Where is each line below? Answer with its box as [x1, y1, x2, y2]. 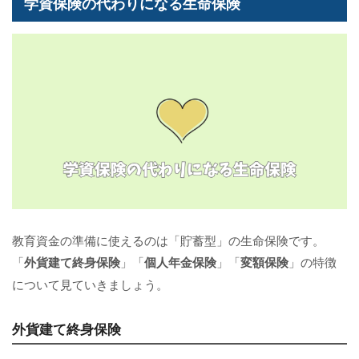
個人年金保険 [144, 252, 216, 271]
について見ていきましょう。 [12, 275, 168, 292]
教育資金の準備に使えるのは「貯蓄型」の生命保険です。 [12, 231, 325, 248]
